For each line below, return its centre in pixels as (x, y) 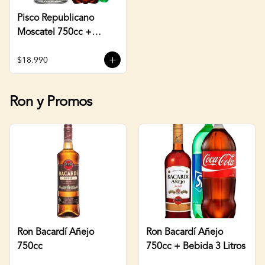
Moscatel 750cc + (54, 32)
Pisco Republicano (56, 18)
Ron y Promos (51, 102)
